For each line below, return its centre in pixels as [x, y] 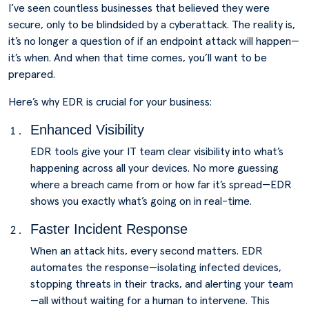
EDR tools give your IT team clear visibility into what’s [157, 152]
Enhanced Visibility [87, 130]
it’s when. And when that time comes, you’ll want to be [138, 58]
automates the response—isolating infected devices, [156, 268]
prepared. [32, 74]
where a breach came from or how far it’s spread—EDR [161, 185]
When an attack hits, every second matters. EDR [147, 251]
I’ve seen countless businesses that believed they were [139, 8]
